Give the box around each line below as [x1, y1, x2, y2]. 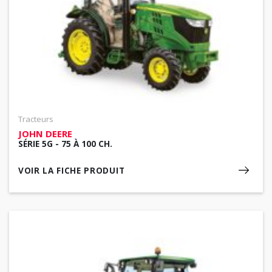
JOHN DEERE [18, 127, 72, 140]
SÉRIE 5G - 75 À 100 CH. [18, 138, 112, 149]
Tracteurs [18, 114, 53, 125]
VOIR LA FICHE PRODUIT [18, 165, 125, 177]
